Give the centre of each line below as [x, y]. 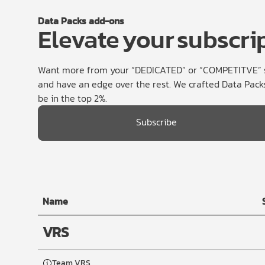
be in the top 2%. [72, 98]
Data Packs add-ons [81, 21]
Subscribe [157, 122]
